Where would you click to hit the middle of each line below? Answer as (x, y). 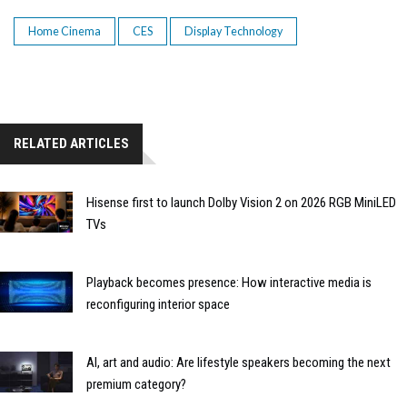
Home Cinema (65, 32)
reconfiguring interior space (158, 305)
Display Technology (233, 32)
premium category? (136, 385)
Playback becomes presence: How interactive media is (229, 283)
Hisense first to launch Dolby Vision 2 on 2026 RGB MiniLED (241, 203)
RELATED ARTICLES (71, 144)
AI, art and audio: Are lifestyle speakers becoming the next (238, 363)
